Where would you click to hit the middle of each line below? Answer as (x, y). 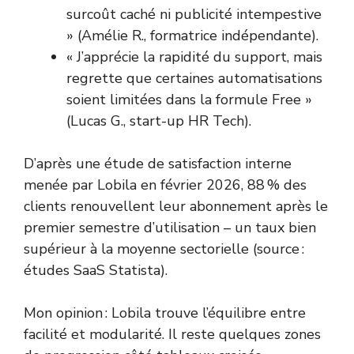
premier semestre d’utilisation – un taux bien (170, 228)
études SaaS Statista (92, 271)
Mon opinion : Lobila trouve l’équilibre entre (165, 313)
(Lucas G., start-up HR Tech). (159, 121)
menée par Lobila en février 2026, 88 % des (165, 185)
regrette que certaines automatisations (194, 79)
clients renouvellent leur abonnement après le (176, 207)
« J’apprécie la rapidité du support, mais (194, 57)
